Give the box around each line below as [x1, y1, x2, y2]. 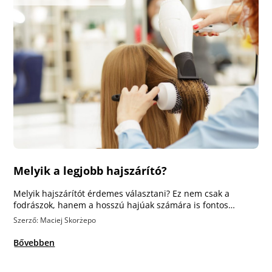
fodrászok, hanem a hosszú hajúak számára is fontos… [13, 199, 236, 211]
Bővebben [13, 237, 55, 248]
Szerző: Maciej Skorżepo [13, 215, 97, 225]
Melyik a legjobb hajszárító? [13, 163, 168, 178]
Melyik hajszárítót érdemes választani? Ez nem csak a [13, 188, 230, 199]
